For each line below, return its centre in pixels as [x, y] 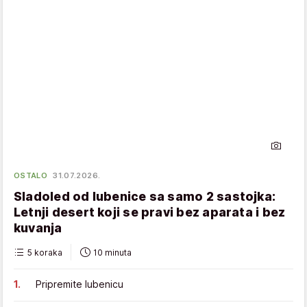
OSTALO [31, 176]
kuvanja [38, 228]
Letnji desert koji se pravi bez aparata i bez [150, 212]
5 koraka [45, 252]
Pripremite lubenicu [79, 284]
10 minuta [112, 252]
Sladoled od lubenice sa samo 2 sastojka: [145, 197]
